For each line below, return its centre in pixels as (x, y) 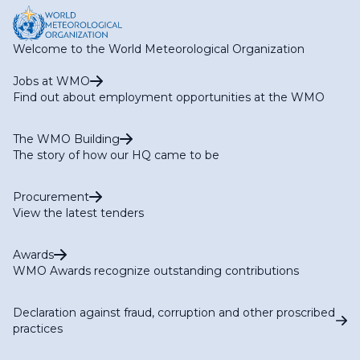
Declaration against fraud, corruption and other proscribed (174, 312)
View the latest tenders (78, 213)
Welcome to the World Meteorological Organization (159, 49)
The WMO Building (66, 139)
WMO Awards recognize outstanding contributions (156, 270)
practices (38, 328)
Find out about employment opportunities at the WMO (169, 97)
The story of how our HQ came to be (116, 155)
